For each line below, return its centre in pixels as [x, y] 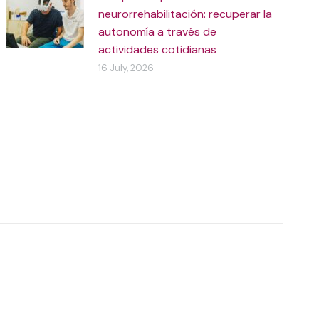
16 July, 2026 [126, 68]
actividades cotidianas [158, 49]
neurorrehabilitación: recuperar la [185, 14]
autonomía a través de [158, 32]
